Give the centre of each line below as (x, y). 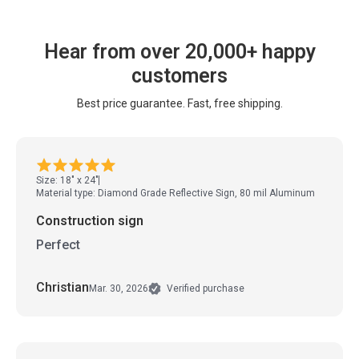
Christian (63, 288)
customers (179, 76)
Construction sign (90, 221)
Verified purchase (204, 289)
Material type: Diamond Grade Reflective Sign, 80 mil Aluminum (175, 194)
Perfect (58, 245)
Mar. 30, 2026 (119, 288)
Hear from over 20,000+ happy (179, 52)
